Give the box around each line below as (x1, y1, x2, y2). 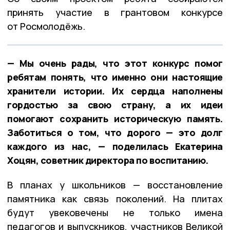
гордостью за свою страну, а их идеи (7, 98, 223, 111)
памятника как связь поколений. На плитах (7, 192, 223, 205)
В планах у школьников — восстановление (7, 178, 223, 191)
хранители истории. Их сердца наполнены (7, 84, 223, 97)
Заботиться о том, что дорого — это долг (7, 126, 223, 139)
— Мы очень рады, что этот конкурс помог (7, 56, 223, 69)
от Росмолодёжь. (7, 20, 85, 32)
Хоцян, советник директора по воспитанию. (7, 154, 208, 166)
